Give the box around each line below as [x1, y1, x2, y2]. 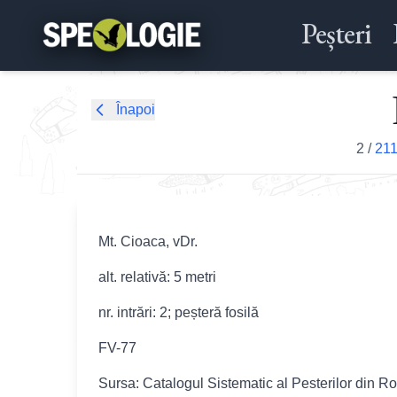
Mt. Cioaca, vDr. [98, 234, 198, 249]
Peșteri [300, 15, 371, 52]
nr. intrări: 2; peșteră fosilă [98, 305, 259, 320]
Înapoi [116, 102, 155, 117]
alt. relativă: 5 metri [98, 269, 216, 284]
